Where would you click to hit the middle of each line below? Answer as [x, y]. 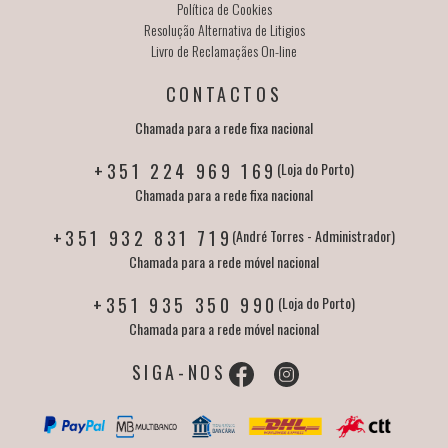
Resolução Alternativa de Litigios [224, 30]
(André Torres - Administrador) [314, 236]
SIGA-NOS [179, 372]
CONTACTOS [224, 94]
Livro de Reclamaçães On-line [224, 51]
